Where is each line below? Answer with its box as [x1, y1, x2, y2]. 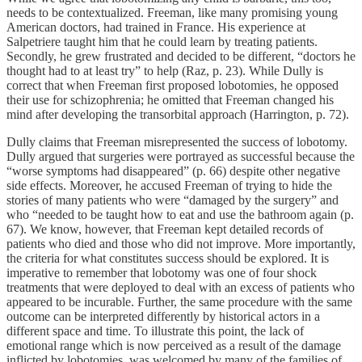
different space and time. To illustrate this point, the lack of [6, 323, 304, 338]
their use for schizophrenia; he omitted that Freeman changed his [6, 92, 334, 107]
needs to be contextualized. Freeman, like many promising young [6, 5, 338, 19]
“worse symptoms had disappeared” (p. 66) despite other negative [6, 163, 340, 178]
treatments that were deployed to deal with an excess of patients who [6, 280, 355, 294]
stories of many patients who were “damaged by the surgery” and [6, 192, 339, 207]
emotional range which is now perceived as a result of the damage [6, 338, 341, 352]
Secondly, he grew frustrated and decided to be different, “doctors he [6, 48, 356, 63]
